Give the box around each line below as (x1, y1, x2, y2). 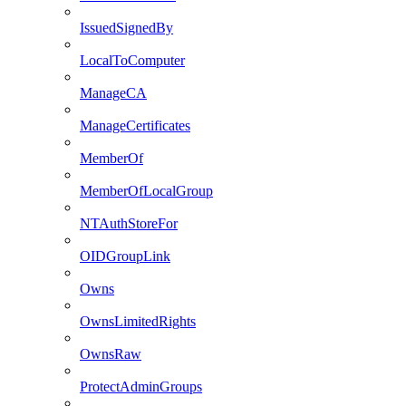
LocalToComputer (80, 53, 185, 69)
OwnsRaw (80, 346, 141, 362)
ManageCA (80, 85, 147, 101)
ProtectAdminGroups (80, 379, 202, 395)
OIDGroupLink (80, 248, 170, 265)
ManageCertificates (80, 118, 190, 134)
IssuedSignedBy (80, 20, 173, 36)
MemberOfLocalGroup (80, 183, 213, 199)
